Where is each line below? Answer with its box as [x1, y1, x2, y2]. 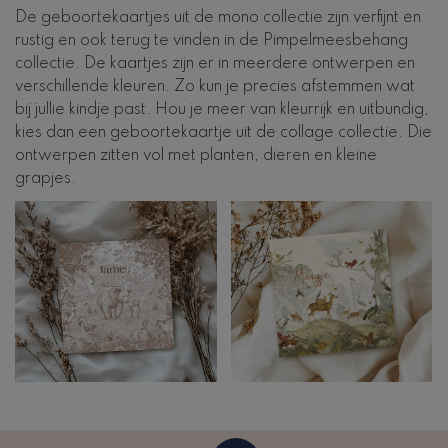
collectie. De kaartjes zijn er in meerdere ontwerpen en [15, 55, 415, 72]
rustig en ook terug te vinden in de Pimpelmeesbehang [15, 32, 408, 49]
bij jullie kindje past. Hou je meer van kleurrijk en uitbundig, [15, 101, 429, 118]
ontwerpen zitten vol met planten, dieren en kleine [15, 147, 377, 164]
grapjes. [15, 170, 76, 187]
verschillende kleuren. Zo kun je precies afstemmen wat [15, 78, 415, 95]
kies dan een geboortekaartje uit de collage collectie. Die [15, 124, 432, 141]
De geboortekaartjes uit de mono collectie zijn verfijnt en [15, 9, 421, 26]
